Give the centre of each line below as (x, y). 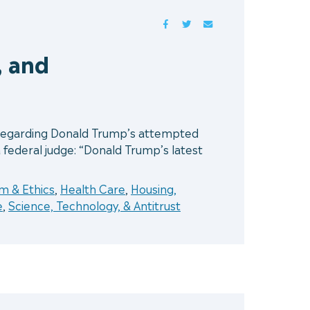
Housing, (154, 189)
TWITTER (215, 22)
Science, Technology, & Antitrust (94, 205)
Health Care (93, 189)
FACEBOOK (197, 22)
